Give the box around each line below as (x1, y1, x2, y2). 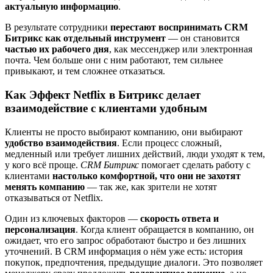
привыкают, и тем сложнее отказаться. (5, 66, 165, 77)
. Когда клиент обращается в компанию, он (76, 224, 254, 235)
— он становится (166, 33, 239, 44)
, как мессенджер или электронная (109, 44, 252, 55)
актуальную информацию (5, 1, 118, 12)
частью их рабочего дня (5, 44, 109, 55)
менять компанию (5, 181, 85, 192)
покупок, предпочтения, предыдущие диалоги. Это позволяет (5, 257, 263, 268)
